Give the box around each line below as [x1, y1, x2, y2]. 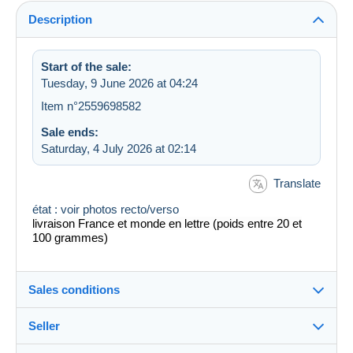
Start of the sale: [41, 59, 132, 73]
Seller [28, 319, 60, 333]
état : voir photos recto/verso [32, 203, 179, 217]
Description [28, 12, 92, 26]
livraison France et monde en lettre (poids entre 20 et [32, 217, 302, 231]
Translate [273, 176, 321, 190]
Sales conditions [28, 283, 120, 297]
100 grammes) [32, 231, 108, 245]
